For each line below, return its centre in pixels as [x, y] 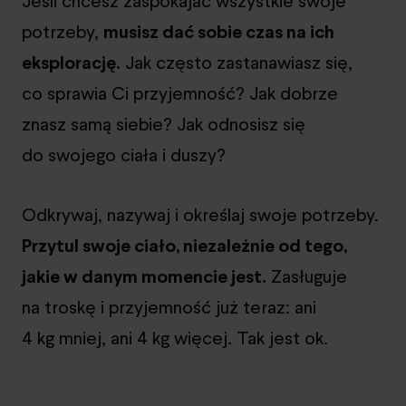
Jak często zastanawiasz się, [237, 62]
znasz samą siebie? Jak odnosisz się [164, 124]
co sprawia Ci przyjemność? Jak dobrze [180, 93]
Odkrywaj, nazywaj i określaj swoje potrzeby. [200, 214]
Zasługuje [307, 276]
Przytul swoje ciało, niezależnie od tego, [184, 245]
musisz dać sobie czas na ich [219, 31]
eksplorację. [71, 62]
